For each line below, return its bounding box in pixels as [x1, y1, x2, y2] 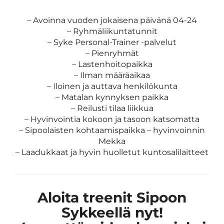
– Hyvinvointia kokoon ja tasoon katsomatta [24, 114, 199, 124]
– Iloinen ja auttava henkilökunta [46, 81, 177, 91]
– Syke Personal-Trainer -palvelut [47, 37, 176, 47]
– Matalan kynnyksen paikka [55, 92, 168, 102]
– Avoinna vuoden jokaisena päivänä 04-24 [27, 15, 197, 25]
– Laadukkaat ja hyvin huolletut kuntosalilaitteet [15, 147, 208, 157]
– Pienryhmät [85, 48, 139, 58]
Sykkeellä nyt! [61, 203, 163, 221]
